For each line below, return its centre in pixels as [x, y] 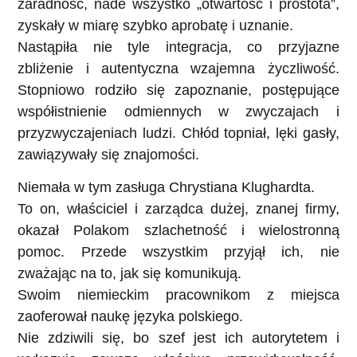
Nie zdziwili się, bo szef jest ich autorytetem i [178, 338]
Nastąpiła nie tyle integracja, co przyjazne [178, 47]
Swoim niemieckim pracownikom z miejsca [178, 295]
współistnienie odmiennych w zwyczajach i [178, 111]
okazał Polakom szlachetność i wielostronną [178, 231]
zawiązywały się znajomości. [109, 154]
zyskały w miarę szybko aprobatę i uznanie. [156, 25]
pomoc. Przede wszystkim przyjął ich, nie [178, 252]
